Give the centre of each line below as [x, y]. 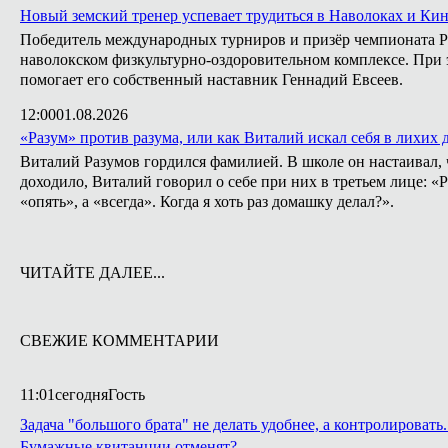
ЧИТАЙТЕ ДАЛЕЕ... [92, 272]
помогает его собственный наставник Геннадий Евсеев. [211, 79]
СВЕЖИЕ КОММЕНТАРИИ [119, 340]
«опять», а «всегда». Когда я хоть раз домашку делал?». [207, 201]
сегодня [81, 394]
